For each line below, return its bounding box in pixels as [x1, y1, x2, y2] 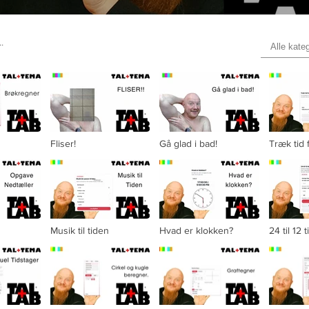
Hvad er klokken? [159, 224, 233, 236]
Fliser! [50, 137, 76, 149]
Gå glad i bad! [159, 137, 217, 149]
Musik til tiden [50, 224, 109, 236]
